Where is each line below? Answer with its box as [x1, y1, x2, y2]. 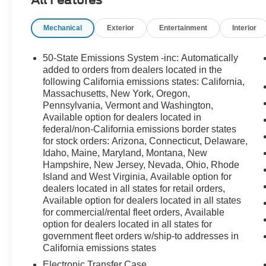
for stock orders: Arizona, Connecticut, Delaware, [43, 135, 248, 146]
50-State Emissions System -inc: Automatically [43, 52, 239, 63]
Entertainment [159, 23, 208, 32]
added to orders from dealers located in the [43, 64, 223, 75]
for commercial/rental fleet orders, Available [43, 207, 225, 217]
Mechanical [43, 23, 83, 32]
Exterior [107, 23, 135, 32]
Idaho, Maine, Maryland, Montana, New [43, 147, 208, 158]
